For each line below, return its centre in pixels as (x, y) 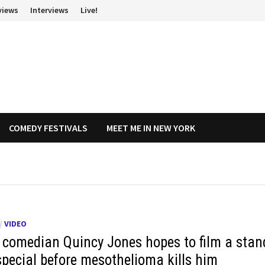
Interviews (50, 10)
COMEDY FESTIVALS (49, 128)
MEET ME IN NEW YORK (151, 128)
